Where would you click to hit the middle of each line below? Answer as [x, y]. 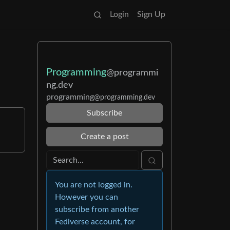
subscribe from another [97, 209]
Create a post [104, 137]
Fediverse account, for [95, 222]
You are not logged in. [94, 185]
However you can [87, 197]
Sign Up [151, 14]
